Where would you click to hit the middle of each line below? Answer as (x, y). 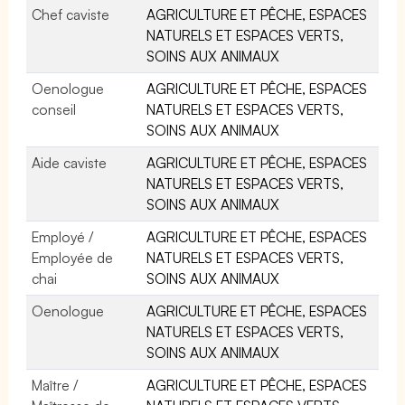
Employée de (73, 257)
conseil (54, 109)
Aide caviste (70, 162)
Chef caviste (71, 14)
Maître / (55, 385)
